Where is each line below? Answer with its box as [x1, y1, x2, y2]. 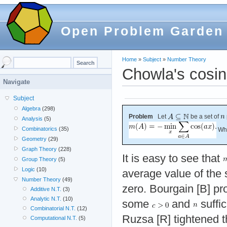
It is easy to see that [122, 152, 223, 165]
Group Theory [22, 156, 57, 162]
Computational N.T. [30, 215, 77, 221]
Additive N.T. [30, 186, 61, 192]
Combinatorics [22, 126, 58, 132]
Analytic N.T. [30, 196, 61, 202]
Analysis [22, 116, 43, 122]
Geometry [22, 136, 47, 142]
